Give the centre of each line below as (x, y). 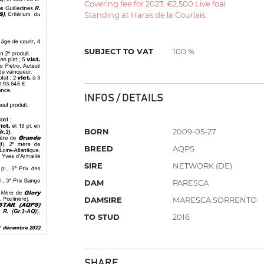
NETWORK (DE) (203, 166)
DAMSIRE (103, 200)
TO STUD (102, 217)
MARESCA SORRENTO (215, 200)
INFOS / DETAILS (124, 98)
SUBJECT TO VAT (119, 52)
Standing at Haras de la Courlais (145, 14)
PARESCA (191, 183)
